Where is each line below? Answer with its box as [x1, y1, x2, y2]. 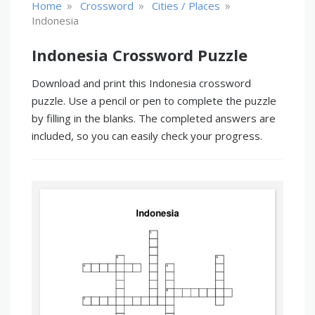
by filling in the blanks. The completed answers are [32, 111, 276, 125]
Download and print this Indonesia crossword [32, 76, 251, 90]
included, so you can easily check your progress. [32, 129, 262, 143]
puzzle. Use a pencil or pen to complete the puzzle [32, 94, 276, 108]
